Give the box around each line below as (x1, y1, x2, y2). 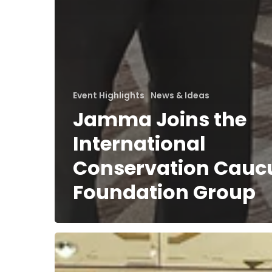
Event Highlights (73, 89, 144, 101)
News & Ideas (151, 89, 209, 101)
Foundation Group (73, 178, 256, 206)
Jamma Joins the (73, 106, 246, 133)
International (73, 130, 206, 157)
